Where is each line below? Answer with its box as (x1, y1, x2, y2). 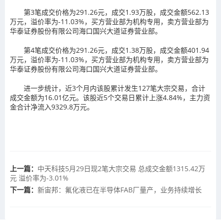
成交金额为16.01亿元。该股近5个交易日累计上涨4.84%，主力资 (10, 93, 210, 102)
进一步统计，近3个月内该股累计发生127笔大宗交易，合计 (10, 83, 205, 93)
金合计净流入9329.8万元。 (10, 102, 94, 111)
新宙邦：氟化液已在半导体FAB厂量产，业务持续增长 (37, 185, 202, 194)
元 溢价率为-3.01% (10, 173, 69, 183)
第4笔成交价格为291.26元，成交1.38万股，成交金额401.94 (10, 45, 209, 55)
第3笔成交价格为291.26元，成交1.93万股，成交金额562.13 (10, 7, 209, 17)
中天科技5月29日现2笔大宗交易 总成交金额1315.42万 (37, 164, 205, 173)
